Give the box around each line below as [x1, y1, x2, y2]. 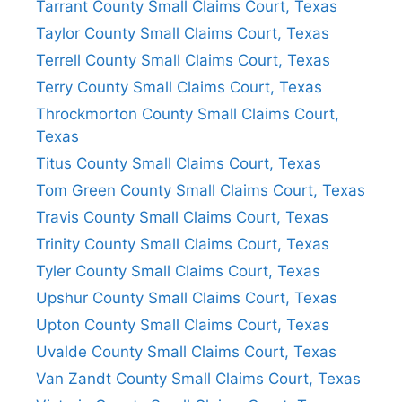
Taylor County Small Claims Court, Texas [36, 23, 329, 42]
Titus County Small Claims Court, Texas [36, 153, 321, 172]
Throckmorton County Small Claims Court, [36, 104, 339, 123]
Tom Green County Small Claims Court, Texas [36, 180, 365, 199]
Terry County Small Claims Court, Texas [36, 77, 322, 96]
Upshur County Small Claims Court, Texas [36, 288, 337, 307]
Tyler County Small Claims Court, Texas [36, 261, 320, 280]
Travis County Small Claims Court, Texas [36, 207, 328, 226]
